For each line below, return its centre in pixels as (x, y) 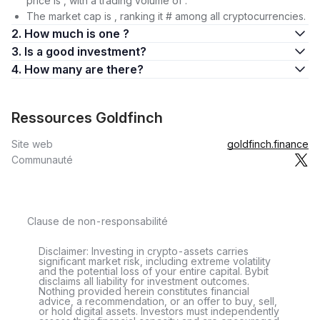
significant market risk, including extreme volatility (155, 261)
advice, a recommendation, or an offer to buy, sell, (158, 301)
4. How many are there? (114, 69)
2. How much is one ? (77, 34)
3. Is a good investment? (91, 51)
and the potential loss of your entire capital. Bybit (154, 271)
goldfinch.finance (268, 144)
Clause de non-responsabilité (97, 221)
